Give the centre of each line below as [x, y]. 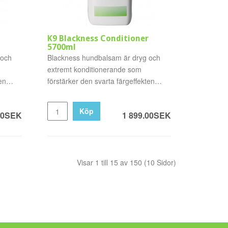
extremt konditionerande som [95, 69]
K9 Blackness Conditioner [98, 38]
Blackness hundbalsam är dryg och [104, 58]
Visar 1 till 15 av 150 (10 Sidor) [126, 162]
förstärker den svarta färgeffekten [101, 81]
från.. [56, 93]
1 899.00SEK [146, 115]
